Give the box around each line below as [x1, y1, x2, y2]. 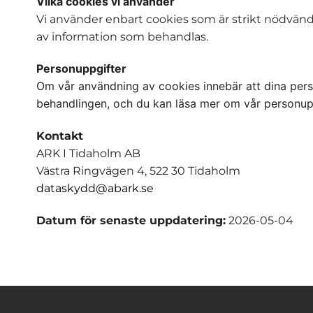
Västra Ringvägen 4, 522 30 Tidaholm [36, 163, 240, 177]
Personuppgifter [36, 61, 126, 76]
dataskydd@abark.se [36, 181, 154, 195]
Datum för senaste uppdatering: [36, 213, 226, 227]
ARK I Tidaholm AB [36, 146, 140, 160]
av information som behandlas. [36, 30, 208, 44]
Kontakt [36, 129, 83, 143]
